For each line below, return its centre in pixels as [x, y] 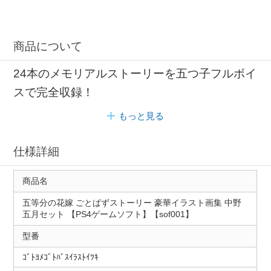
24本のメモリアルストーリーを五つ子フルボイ [135, 74]
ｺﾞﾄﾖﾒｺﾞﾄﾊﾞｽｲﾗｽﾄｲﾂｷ [60, 257]
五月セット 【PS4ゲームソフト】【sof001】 [108, 214]
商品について [48, 46]
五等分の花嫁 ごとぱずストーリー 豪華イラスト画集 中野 [132, 202]
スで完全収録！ [54, 93]
